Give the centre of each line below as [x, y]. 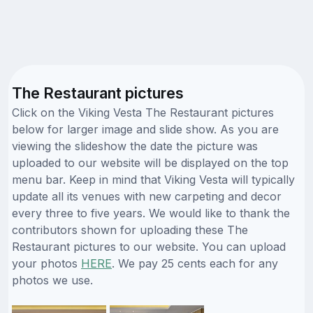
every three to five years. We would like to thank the [151, 213]
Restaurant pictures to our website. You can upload [149, 246]
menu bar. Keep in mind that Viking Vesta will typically [153, 179]
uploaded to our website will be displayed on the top [150, 162]
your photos [46, 263]
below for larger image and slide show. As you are [145, 129]
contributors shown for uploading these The [130, 230]
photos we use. [52, 280]
